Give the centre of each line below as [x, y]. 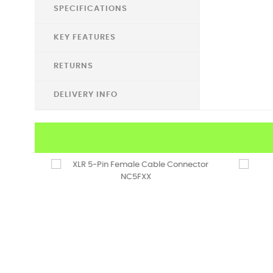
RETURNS [73, 66]
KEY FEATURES [85, 37]
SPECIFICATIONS [90, 9]
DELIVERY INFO [86, 95]
